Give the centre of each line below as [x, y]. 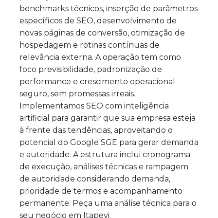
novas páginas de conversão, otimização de [102, 33]
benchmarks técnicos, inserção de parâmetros [109, 9]
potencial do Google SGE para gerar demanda [109, 143]
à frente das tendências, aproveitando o [96, 130]
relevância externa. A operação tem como [100, 57]
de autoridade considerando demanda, [95, 179]
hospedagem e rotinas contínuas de [90, 45]
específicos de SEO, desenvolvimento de [98, 21]
